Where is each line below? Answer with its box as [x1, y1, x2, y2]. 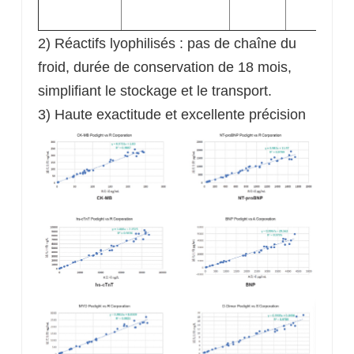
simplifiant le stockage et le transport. [37, 82, 272, 99]
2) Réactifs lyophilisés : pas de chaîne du [37, 35, 296, 51]
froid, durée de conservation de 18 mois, [37, 58, 292, 75]
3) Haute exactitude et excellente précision [37, 106, 306, 122]
